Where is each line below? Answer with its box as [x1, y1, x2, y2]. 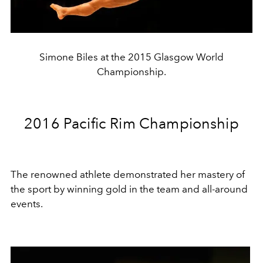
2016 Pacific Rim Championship [24, 114, 239, 132]
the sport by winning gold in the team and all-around [11, 183, 248, 195]
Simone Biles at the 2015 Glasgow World [39, 50, 224, 63]
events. [11, 197, 43, 210]
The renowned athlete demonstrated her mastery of [11, 168, 245, 180]
